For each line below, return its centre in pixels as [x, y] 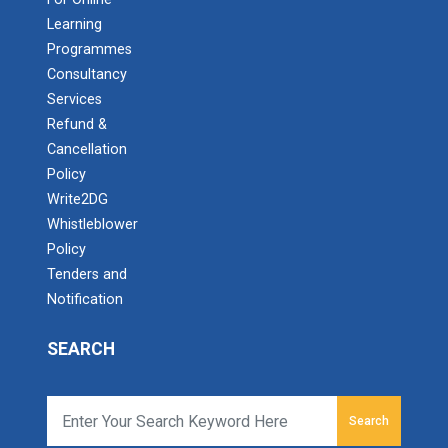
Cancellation [87, 149]
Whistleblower [92, 224]
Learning [74, 24]
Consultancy [87, 74]
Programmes [89, 49]
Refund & [77, 124]
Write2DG [77, 199]
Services [74, 99]
